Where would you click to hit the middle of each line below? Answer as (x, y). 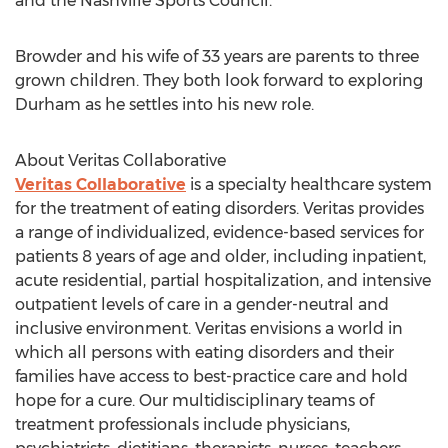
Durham (48, 104)
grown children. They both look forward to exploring (219, 80)
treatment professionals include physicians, (182, 424)
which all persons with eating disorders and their (204, 352)
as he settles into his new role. (197, 104)
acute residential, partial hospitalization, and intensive (223, 280)
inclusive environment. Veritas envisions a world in (209, 328)
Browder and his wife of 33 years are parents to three (217, 56)
